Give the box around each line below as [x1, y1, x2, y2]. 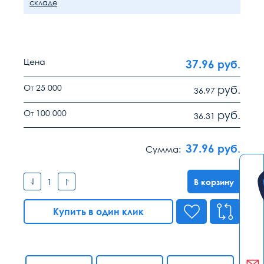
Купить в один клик [53, 206, 144, 217]
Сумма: [146, 144, 181, 154]
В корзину [194, 176, 234, 187]
